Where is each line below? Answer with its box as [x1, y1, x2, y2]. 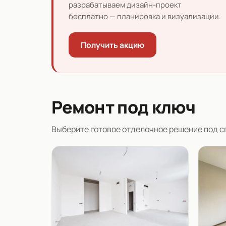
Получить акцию [81, 39, 144, 51]
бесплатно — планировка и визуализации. [69, 11, 221, 22]
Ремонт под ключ [51, 95, 196, 119]
